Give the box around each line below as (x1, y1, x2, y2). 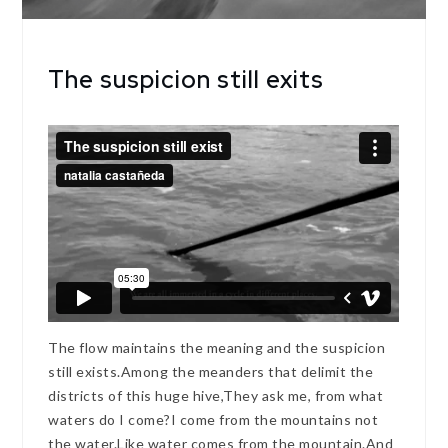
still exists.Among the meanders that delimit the (48, 362, 374, 380)
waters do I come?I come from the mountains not (48, 410, 379, 428)
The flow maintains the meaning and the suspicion (48, 338, 386, 356)
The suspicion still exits (48, 64, 325, 96)
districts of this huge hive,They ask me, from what (48, 386, 384, 404)
